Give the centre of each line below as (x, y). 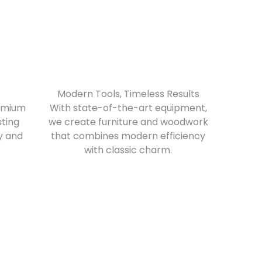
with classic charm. (128, 150)
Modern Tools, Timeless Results (128, 94)
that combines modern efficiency (128, 136)
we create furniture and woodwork (128, 122)
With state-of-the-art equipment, (128, 108)
